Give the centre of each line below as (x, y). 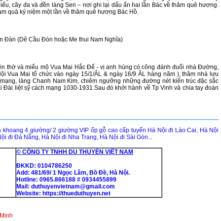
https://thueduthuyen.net (76, 193)
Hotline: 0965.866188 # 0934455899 (66, 180)
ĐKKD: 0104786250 (44, 166)
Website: (29, 193)
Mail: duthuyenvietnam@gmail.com (66, 186)
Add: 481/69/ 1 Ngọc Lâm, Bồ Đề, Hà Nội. (73, 173)
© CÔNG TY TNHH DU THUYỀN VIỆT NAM (75, 152)
